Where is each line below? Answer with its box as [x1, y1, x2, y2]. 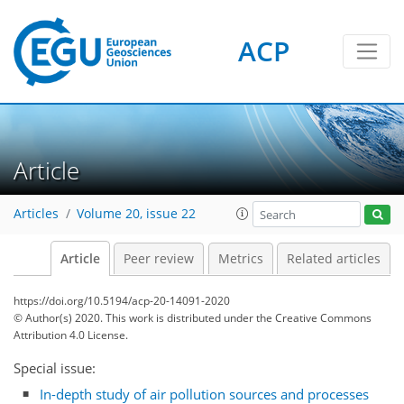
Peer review [124, 251, 194, 267]
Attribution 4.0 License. [14, 327, 128, 343]
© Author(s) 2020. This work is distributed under [14, 310, 256, 326]
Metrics [217, 251, 263, 267]
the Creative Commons [256, 310, 372, 326]
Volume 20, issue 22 [77, 206, 196, 223]
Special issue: [14, 359, 96, 377]
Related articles [287, 251, 381, 267]
